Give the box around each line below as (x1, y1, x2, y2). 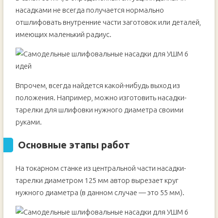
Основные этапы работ (18, 139, 130, 150)
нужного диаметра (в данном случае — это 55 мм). (15, 188, 184, 197)
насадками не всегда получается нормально (15, 6, 164, 14)
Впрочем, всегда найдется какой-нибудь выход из (15, 81, 180, 90)
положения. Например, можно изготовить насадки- (15, 93, 186, 102)
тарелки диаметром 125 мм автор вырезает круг (15, 176, 179, 184)
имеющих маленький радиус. (15, 30, 111, 38)
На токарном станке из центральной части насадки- (15, 164, 186, 172)
